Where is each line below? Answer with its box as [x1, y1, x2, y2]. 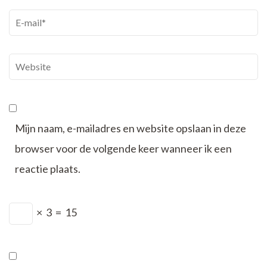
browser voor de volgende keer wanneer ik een [15, 142, 232, 156]
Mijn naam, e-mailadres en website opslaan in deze [15, 122, 246, 135]
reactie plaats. [15, 162, 80, 176]
